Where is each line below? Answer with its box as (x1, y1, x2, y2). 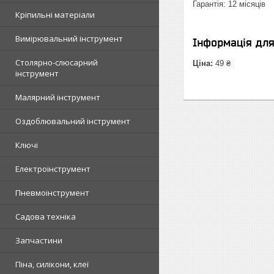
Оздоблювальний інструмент (15, 116, 130, 127)
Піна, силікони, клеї (15, 259, 89, 270)
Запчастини (15, 235, 62, 246)
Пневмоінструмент (15, 187, 89, 198)
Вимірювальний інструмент (15, 33, 123, 44)
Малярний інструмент (15, 92, 100, 103)
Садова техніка (15, 211, 76, 222)
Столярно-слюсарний (15, 57, 98, 68)
